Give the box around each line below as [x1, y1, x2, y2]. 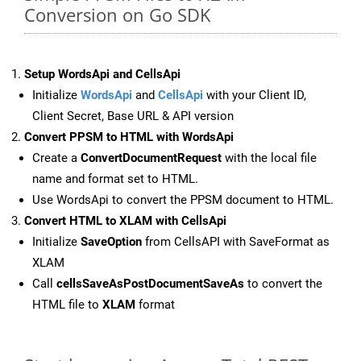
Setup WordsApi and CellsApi [24, 67, 180, 82]
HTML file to [32, 297, 102, 313]
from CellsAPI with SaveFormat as [142, 234, 330, 250]
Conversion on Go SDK [24, 2, 210, 27]
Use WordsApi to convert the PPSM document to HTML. [32, 193, 334, 208]
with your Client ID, [203, 88, 306, 103]
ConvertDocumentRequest [81, 151, 222, 166]
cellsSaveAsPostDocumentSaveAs [56, 276, 244, 292]
